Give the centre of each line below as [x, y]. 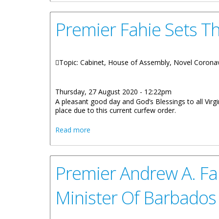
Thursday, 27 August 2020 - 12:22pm [113, 92]
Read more [73, 130]
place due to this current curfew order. [116, 110]
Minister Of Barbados [136, 197]
